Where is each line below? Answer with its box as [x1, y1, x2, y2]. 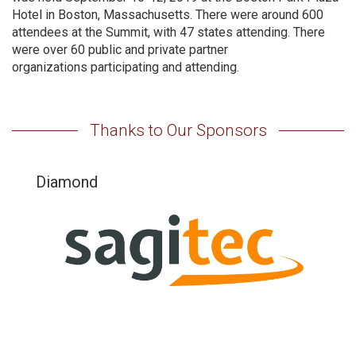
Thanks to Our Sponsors [89, 120, 267, 140]
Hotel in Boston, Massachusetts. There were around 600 [12, 6, 323, 22]
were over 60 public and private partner [12, 41, 228, 57]
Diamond [36, 172, 98, 192]
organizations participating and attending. [12, 59, 242, 75]
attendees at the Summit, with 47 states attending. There [12, 24, 325, 40]
